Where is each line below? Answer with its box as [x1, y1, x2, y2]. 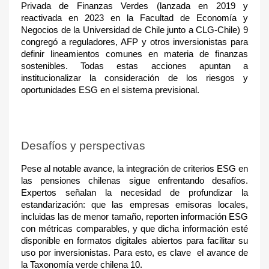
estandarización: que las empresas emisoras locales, [21, 200, 248, 210]
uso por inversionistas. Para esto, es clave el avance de [21, 248, 248, 258]
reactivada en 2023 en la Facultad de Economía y [21, 13, 248, 23]
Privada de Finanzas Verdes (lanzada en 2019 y [21, 1, 248, 11]
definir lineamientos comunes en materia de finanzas [21, 49, 248, 59]
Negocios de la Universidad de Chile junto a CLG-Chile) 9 [21, 25, 248, 35]
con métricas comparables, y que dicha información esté [21, 224, 248, 234]
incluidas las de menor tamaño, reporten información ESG [21, 212, 248, 222]
